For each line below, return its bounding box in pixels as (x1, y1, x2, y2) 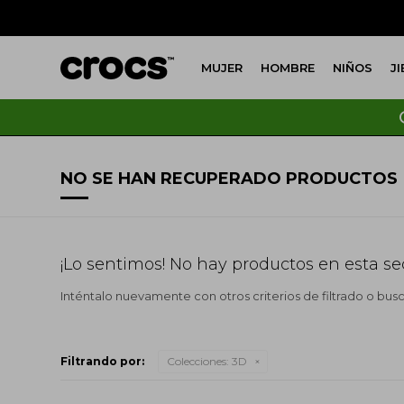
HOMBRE (261, 60, 316, 75)
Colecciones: (167, 353, 230, 368)
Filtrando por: (60, 353, 145, 368)
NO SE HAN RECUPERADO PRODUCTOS (60, 169, 399, 188)
